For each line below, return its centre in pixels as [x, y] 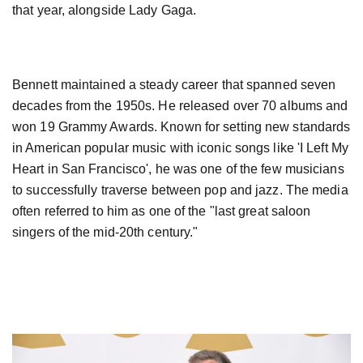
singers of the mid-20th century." [105, 232]
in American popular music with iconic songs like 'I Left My [180, 147]
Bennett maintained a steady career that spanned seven [174, 84]
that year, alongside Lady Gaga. [105, 10]
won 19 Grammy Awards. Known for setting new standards [181, 126]
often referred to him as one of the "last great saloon [162, 211]
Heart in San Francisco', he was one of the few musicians [178, 169]
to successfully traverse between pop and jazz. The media [180, 190]
